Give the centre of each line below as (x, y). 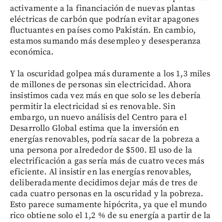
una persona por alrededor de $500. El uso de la (101, 150)
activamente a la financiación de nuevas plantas (103, 8)
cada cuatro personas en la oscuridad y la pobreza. (107, 194)
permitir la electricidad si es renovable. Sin (93, 106)
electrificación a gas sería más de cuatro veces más (107, 161)
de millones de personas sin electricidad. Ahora (101, 84)
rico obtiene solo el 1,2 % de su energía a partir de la (111, 215)
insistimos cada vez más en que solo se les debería (106, 95)
